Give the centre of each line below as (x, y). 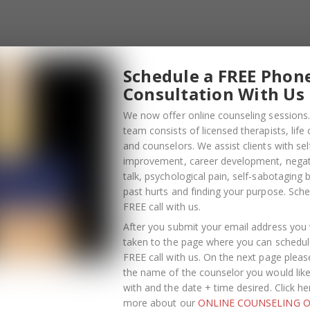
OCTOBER (39, 284)
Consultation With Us (214, 93)
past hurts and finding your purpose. (206, 191)
